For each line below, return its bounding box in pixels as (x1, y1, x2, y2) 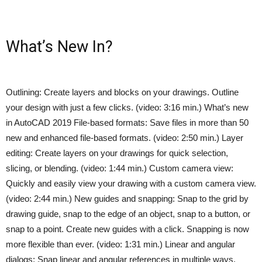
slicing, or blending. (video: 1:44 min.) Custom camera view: (6, 163, 233, 173)
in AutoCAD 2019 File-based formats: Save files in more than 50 (6, 118, 249, 127)
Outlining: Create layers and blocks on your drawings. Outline (6, 87, 239, 97)
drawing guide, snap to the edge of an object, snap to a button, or (6, 209, 250, 219)
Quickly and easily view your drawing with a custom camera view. (6, 178, 256, 188)
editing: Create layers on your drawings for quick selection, (6, 148, 228, 158)
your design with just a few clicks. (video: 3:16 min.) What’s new (6, 102, 249, 112)
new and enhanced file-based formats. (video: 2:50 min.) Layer (6, 133, 243, 143)
